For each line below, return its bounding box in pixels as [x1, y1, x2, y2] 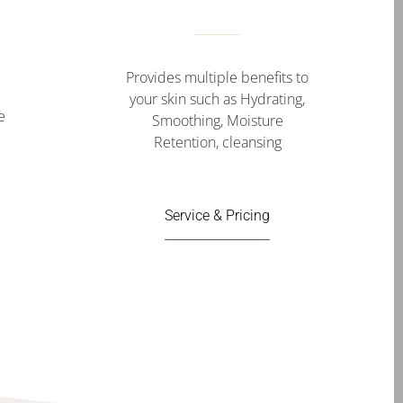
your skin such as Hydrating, [130, 88, 305, 109]
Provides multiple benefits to [126, 67, 309, 87]
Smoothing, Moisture [151, 110, 283, 130]
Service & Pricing [165, 206, 270, 224]
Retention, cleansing [153, 131, 282, 152]
